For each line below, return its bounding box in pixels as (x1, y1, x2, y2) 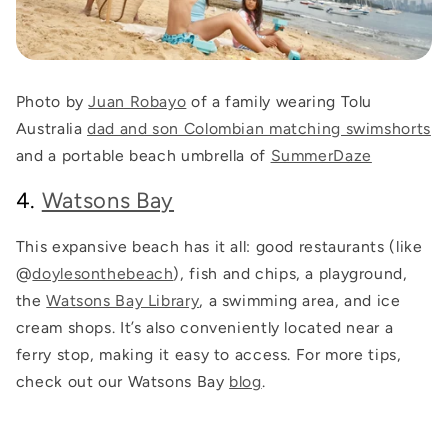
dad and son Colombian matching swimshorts (87, 118, 431, 138)
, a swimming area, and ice (199, 291, 401, 311)
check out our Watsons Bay (15, 372, 230, 392)
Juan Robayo (88, 91, 187, 111)
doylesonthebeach (32, 264, 174, 284)
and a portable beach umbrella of (15, 145, 271, 165)
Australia (15, 118, 88, 138)
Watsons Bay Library (46, 291, 200, 311)
